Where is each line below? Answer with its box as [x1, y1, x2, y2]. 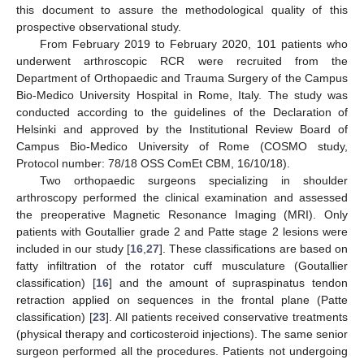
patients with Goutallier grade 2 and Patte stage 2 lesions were [16, 224, 348, 238]
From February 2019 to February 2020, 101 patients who [39, 37, 348, 50]
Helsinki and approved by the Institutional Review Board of [16, 122, 348, 136]
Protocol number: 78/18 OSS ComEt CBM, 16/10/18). [16, 156, 290, 170]
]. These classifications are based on [158, 241, 349, 255]
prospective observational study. [16, 19, 181, 33]
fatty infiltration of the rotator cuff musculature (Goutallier [16, 258, 348, 272]
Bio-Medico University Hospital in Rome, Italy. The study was [16, 88, 348, 102]
